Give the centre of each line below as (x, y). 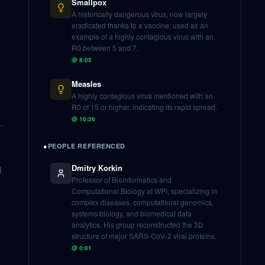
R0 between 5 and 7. (105, 48)
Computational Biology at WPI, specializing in (144, 191)
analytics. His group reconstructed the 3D (138, 224)
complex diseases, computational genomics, (143, 202)
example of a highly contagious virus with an (143, 36)
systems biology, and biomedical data (132, 213)
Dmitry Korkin (97, 168)
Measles (86, 84)
